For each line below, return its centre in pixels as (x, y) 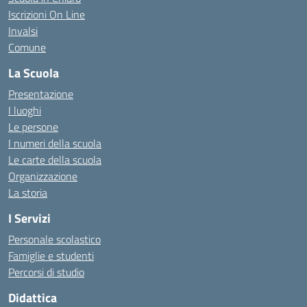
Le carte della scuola (55, 160)
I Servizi (29, 218)
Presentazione (41, 94)
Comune (27, 47)
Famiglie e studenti (51, 256)
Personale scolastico (54, 239)
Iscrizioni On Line (47, 14)
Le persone (33, 127)
